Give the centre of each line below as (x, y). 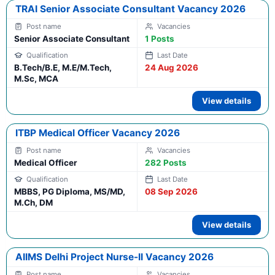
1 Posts (160, 39)
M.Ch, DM (33, 203)
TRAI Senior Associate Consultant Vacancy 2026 (130, 9)
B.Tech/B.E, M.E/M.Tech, (63, 68)
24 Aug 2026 (172, 68)
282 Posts (166, 163)
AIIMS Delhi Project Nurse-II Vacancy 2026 (114, 257)
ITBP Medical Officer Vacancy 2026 (98, 133)
